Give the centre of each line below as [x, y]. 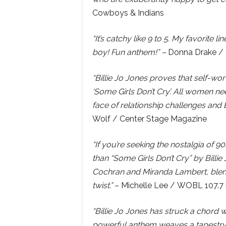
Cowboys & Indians [128, 13]
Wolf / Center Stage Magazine [149, 119]
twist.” [102, 185]
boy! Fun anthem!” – [129, 52]
